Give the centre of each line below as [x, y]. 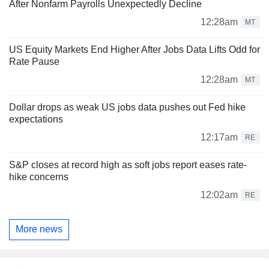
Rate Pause [34, 61]
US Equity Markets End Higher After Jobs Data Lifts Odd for [134, 49]
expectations [36, 119]
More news [39, 229]
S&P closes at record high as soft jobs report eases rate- [128, 165]
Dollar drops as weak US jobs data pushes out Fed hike [127, 107]
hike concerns [39, 177]
